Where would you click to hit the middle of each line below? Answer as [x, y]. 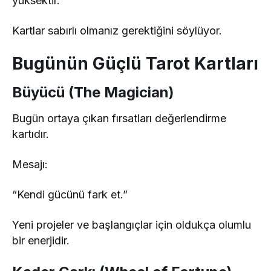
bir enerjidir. [41, 241]
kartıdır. [31, 134]
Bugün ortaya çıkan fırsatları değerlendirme [119, 119]
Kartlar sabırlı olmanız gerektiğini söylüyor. [117, 31]
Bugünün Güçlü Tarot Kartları [135, 64]
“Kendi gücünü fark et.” [70, 195]
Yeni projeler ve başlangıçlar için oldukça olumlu [132, 225]
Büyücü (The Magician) [93, 93]
